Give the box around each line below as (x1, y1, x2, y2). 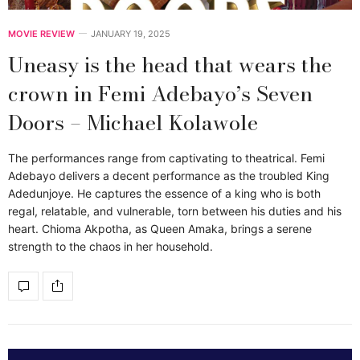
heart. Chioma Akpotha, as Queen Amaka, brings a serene (8, 221, 312, 235)
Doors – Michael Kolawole (8, 106, 258, 138)
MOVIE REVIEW (8, 27, 75, 39)
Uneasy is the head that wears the (8, 48, 332, 80)
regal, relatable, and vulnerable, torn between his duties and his (8, 203, 342, 218)
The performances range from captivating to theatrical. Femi (8, 150, 325, 165)
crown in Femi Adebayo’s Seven (8, 77, 313, 109)
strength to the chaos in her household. (8, 239, 213, 253)
